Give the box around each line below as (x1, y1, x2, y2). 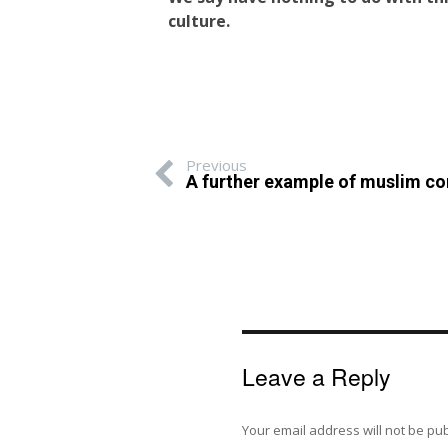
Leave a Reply (242, 360, 392, 393)
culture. (167, 10, 230, 32)
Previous (185, 154, 247, 175)
